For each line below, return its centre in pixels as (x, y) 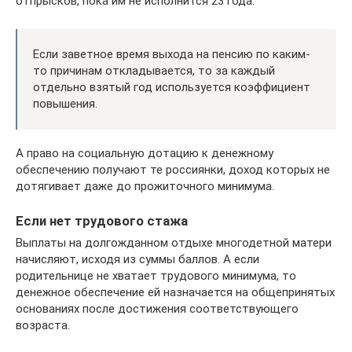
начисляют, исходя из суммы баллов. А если (137, 259)
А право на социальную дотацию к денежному (145, 153)
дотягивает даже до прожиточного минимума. (145, 186)
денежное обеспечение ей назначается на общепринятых (175, 292)
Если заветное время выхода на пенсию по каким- (172, 54)
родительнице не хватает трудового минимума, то (156, 276)
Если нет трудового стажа (102, 221)
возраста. (43, 325)
